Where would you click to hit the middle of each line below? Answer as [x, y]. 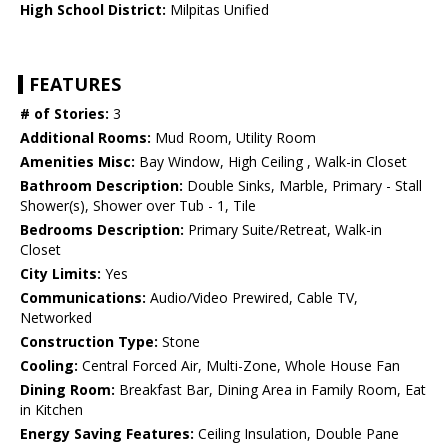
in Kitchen [51, 410]
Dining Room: [67, 390]
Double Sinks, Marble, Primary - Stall [302, 186]
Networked [56, 318]
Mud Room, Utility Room [233, 138]
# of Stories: [64, 114]
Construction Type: [89, 342]
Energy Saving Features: [107, 434]
